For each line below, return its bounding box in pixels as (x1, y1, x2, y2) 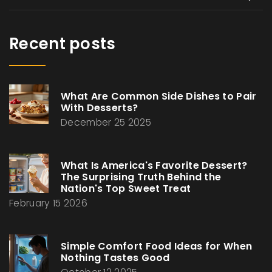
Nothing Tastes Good (61, 251, 170, 265)
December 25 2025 (61, 116, 151, 129)
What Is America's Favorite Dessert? (61, 158, 248, 173)
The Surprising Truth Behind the (61, 170, 222, 185)
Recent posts (9, 33, 116, 55)
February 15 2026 (9, 197, 87, 210)
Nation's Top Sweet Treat (61, 182, 191, 196)
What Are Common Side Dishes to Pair (61, 89, 257, 104)
